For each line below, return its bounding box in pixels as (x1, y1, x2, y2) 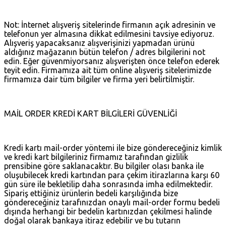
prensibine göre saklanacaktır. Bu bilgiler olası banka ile (4, 161, 204, 171)
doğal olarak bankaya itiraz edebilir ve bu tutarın (4, 215, 181, 225)
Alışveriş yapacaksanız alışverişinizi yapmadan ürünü (4, 38, 195, 47)
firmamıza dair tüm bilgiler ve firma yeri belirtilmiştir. (4, 74, 194, 84)
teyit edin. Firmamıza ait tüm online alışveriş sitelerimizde (4, 65, 211, 75)
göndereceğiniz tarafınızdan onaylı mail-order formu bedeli (4, 197, 220, 207)
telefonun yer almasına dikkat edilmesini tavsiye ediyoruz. (4, 29, 214, 38)
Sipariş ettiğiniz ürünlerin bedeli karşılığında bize (4, 188, 178, 198)
